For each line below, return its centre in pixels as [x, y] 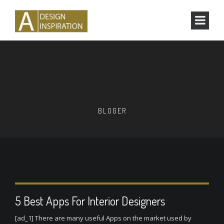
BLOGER [112, 111]
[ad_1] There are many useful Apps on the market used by [103, 218]
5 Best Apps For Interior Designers [90, 201]
